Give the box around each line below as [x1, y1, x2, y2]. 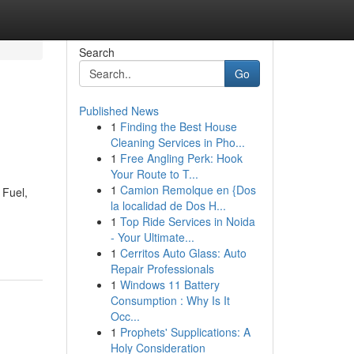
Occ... [110, 308, 140, 324]
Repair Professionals [110, 261, 214, 277]
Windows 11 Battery [119, 277, 220, 292]
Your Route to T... [110, 166, 198, 182]
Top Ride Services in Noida [119, 213, 255, 229]
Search [78, 44, 115, 60]
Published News [78, 103, 159, 119]
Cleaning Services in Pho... [110, 134, 245, 150]
